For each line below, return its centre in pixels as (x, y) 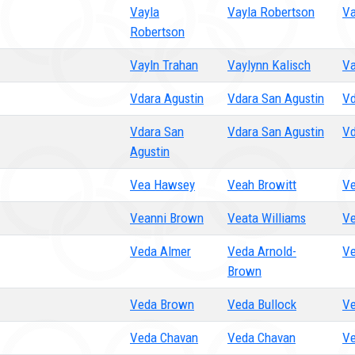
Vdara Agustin (167, 98)
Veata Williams (267, 218)
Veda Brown (162, 304)
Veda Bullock (262, 304)
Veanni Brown (167, 218)
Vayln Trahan (164, 65)
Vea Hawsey (162, 185)
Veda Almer (160, 251)
